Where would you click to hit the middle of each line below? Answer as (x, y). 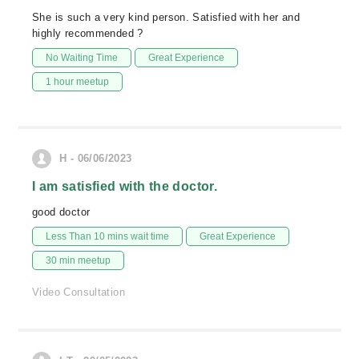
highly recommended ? (88, 33)
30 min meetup (78, 260)
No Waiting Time (82, 58)
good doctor (61, 212)
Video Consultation (79, 292)
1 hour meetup (77, 82)
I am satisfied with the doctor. (125, 186)
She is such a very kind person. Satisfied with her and (166, 17)
